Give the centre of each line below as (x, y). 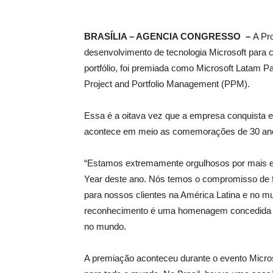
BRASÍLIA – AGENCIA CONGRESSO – (168, 36)
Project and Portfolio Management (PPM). (167, 84)
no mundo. (105, 226)
